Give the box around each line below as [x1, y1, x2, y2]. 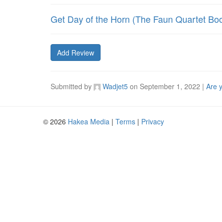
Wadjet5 [101, 81, 128, 91]
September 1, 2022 [140, 81, 200, 91]
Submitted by [51, 81, 94, 91]
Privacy [141, 116, 164, 126]
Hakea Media [68, 116, 110, 126]
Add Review [57, 48, 94, 57]
